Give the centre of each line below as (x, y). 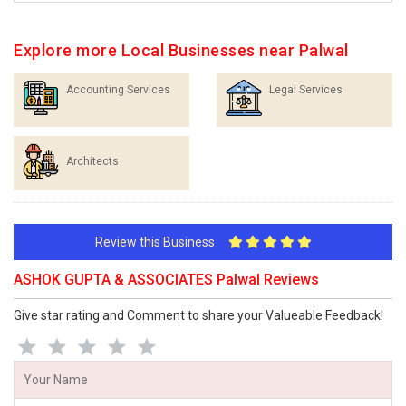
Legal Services (306, 90)
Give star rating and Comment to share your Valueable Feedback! (198, 315)
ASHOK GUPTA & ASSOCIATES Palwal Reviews (166, 280)
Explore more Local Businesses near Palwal (181, 50)
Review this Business (161, 242)
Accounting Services (118, 90)
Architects (92, 161)
